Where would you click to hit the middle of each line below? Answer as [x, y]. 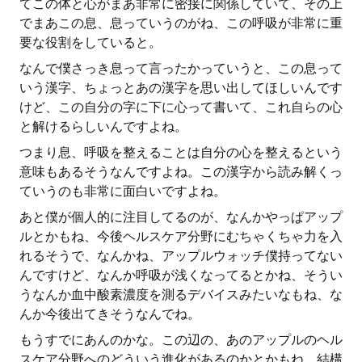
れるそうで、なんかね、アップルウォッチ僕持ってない [181, 256]
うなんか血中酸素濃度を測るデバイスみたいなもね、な [181, 295]
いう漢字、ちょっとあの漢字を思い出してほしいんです [181, 88]
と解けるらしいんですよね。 [103, 126]
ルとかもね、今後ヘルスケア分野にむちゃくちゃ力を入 [181, 236]
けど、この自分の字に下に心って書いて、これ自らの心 [181, 107]
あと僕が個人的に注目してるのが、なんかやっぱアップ [181, 217]
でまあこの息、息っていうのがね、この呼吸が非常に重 [181, 23]
